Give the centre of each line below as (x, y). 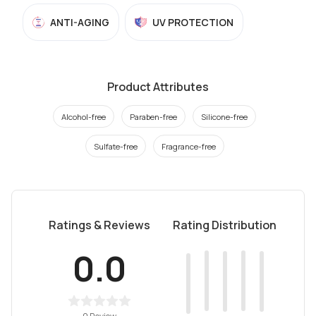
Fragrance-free (188, 146)
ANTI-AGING (80, 22)
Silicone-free (224, 116)
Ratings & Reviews (99, 225)
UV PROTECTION (193, 22)
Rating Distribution (225, 225)
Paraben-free (153, 116)
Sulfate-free (115, 146)
